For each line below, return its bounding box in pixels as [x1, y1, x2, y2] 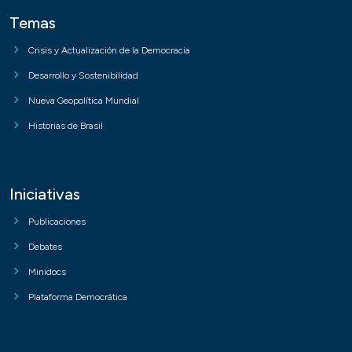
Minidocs [28, 266, 66, 278]
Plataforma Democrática [28, 291, 127, 303]
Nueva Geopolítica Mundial [28, 95, 139, 107]
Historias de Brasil [28, 120, 103, 132]
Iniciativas [9, 185, 80, 204]
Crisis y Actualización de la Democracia [28, 45, 190, 57]
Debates [28, 241, 62, 253]
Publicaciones [28, 216, 86, 228]
